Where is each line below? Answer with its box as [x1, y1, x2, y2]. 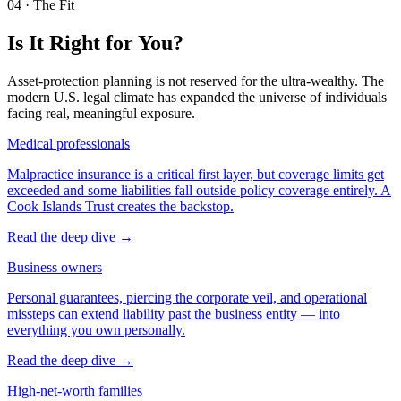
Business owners [7, 259, 102, 275]
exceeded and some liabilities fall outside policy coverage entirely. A [7, 182, 391, 198]
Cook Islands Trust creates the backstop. [7, 198, 234, 214]
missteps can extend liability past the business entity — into [7, 305, 340, 321]
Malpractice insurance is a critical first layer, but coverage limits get [7, 166, 384, 182]
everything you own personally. [7, 321, 185, 337]
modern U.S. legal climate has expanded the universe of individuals [7, 89, 387, 105]
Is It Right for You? [7, 30, 183, 55]
